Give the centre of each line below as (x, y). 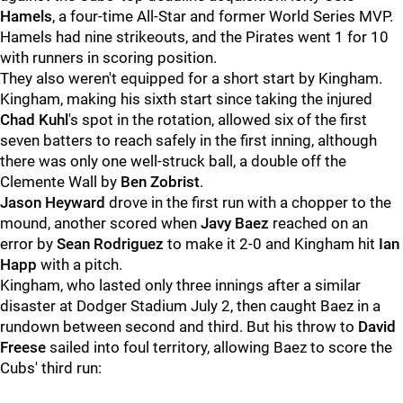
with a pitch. (80, 264)
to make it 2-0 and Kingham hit (271, 244)
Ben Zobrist (160, 182)
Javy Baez (235, 223)
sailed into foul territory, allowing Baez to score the (219, 347)
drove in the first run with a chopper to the (248, 202)
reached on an (318, 223)
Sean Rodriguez (110, 244)
